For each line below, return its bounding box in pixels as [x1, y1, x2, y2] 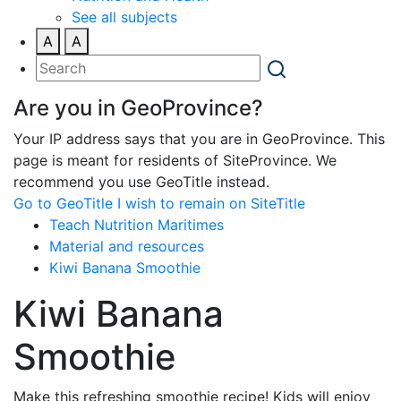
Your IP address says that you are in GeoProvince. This [13, 129, 385, 148]
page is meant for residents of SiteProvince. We [13, 150, 337, 169]
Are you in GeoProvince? [13, 94, 263, 121]
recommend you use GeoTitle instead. [13, 172, 269, 191]
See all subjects [72, 7, 177, 26]
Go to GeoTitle [13, 193, 113, 212]
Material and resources [49, 236, 204, 255]
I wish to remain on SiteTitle [117, 193, 305, 212]
